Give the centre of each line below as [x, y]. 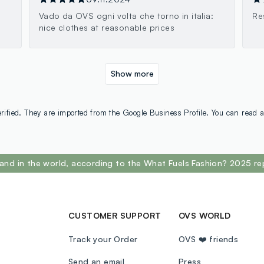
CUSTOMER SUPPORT [115, 215]
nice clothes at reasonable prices [106, 27]
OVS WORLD [205, 215]
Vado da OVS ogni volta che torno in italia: [126, 15]
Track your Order [103, 239]
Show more [132, 74]
